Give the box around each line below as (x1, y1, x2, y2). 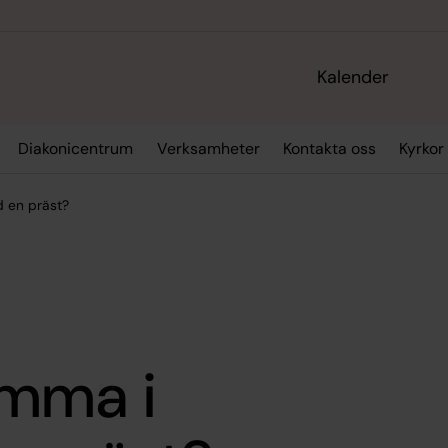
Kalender (317, 65, 390, 90)
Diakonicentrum (18, 138, 134, 160)
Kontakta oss (282, 138, 376, 160)
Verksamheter (156, 138, 260, 160)
